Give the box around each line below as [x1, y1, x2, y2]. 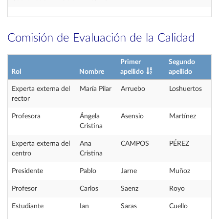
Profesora [12, 113, 41, 120]
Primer [120, 59, 141, 66]
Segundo [169, 59, 195, 66]
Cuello [169, 203, 188, 210]
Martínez [169, 113, 196, 120]
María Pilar [80, 86, 111, 92]
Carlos [80, 185, 98, 192]
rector [12, 95, 30, 102]
